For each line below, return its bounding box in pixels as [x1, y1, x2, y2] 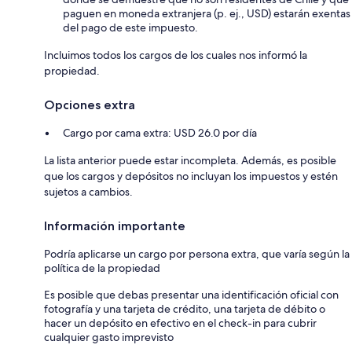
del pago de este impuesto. [63, 20, 198, 35]
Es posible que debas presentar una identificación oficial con [44, 287, 339, 302]
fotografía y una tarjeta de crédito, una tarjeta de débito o [44, 301, 325, 316]
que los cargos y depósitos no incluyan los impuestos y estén [44, 168, 338, 183]
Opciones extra [44, 97, 135, 112]
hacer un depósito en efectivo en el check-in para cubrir [44, 315, 317, 330]
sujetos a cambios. [44, 184, 133, 199]
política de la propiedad [44, 260, 160, 275]
